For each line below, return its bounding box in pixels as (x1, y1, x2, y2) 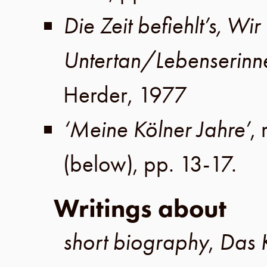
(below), (63, 149, 144, 179)
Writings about (54, 192, 226, 225)
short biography (63, 227, 209, 257)
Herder (63, 80, 128, 110)
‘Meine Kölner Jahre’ (63, 114, 250, 144)
